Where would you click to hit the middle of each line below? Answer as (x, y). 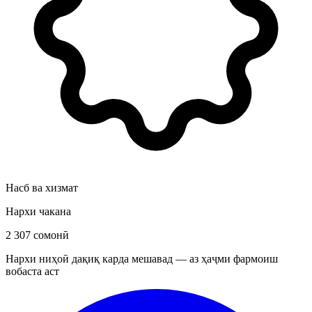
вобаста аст (32, 271)
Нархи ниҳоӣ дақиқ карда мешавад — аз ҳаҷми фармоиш (142, 258)
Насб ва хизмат (42, 187)
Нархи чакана (38, 211)
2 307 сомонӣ (37, 235)
